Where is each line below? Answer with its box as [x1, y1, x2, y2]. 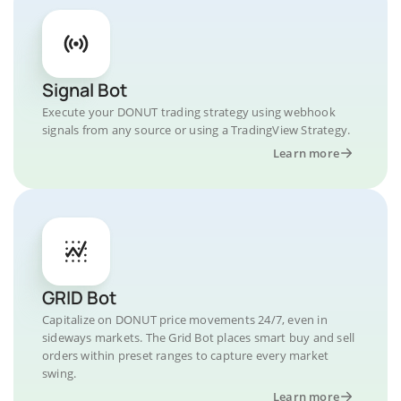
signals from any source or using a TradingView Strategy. [42, 122, 351, 138]
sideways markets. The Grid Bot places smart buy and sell [42, 329, 355, 346]
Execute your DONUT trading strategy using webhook [42, 104, 336, 120]
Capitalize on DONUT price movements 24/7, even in [42, 311, 328, 328]
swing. [42, 365, 77, 381]
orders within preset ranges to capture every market [42, 347, 329, 363]
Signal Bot [42, 78, 127, 102]
